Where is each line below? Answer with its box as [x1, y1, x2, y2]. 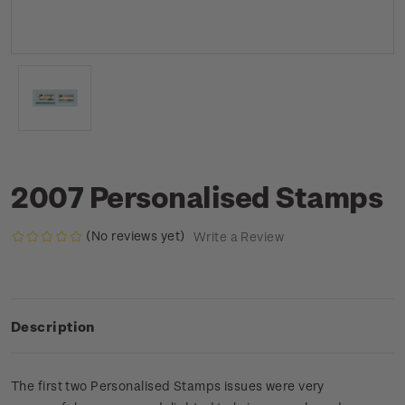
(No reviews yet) [86, 228, 185, 243]
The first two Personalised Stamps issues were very [11, 378, 325, 394]
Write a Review [193, 229, 284, 245]
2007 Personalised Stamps [11, 179, 383, 213]
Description [11, 318, 95, 335]
